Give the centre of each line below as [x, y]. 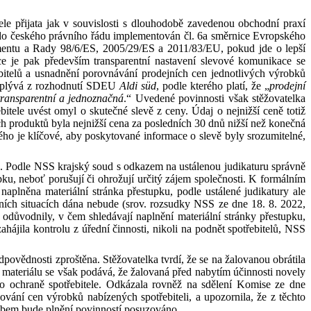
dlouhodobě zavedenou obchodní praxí [218, 23]
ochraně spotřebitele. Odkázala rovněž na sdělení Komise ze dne [158, 284]
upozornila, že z [239, 297]
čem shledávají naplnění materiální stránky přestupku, [187, 216]
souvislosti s [100, 23]
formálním [283, 179]
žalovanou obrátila [265, 259]
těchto [293, 297]
